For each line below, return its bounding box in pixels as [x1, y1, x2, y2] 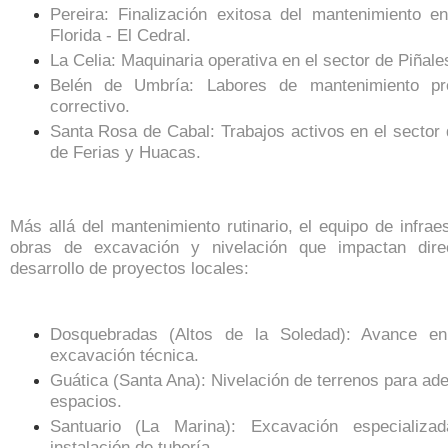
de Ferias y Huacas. [49, 142, 201, 163]
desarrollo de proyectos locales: [10, 257, 249, 278]
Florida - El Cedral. [49, 25, 191, 46]
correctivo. [49, 96, 130, 117]
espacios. [49, 390, 122, 411]
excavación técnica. [49, 344, 199, 365]
